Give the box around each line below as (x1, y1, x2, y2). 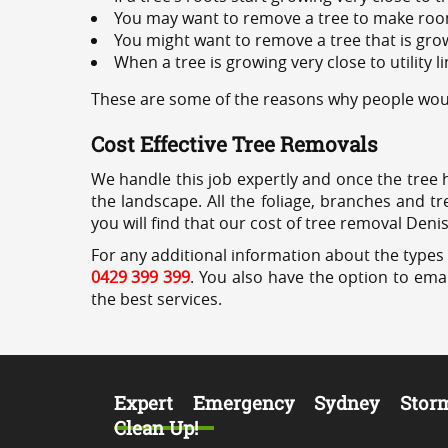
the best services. (90, 288, 222, 310)
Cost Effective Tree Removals (90, 130, 378, 158)
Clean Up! (113, 415, 198, 440)
